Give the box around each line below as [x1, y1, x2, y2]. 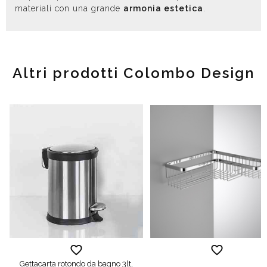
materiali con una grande [15, 3, 123, 13]
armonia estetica [123, 3, 203, 13]
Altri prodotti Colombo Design [13, 64, 254, 82]
